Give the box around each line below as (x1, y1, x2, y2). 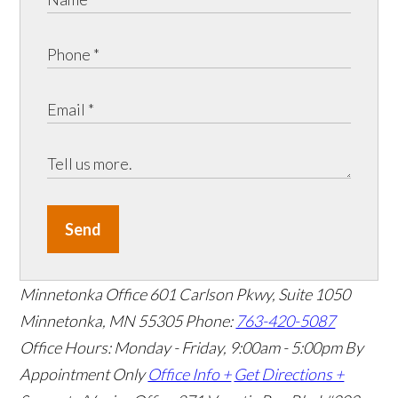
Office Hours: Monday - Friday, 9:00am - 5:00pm (20, 338, 343, 358)
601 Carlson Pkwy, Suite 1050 (149, 284, 351, 305)
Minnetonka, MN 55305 (20, 311, 186, 331)
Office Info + (147, 364, 232, 385)
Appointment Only (20, 364, 146, 385)
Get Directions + (234, 364, 345, 385)
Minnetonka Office (20, 284, 147, 305)
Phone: (185, 311, 236, 331)
